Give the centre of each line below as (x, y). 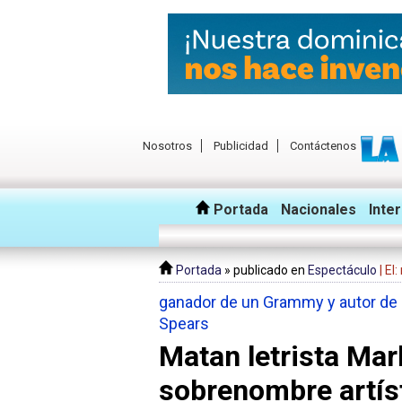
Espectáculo (342, 270)
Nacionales (319, 210)
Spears (184, 323)
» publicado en (265, 270)
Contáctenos (323, 146)
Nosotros (167, 146)
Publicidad (241, 146)
